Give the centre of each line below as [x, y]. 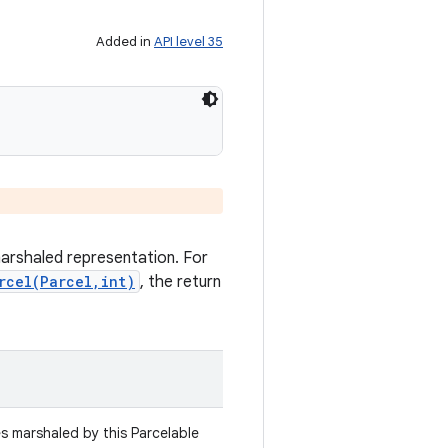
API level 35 [188, 41]
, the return [180, 282]
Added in [125, 41]
